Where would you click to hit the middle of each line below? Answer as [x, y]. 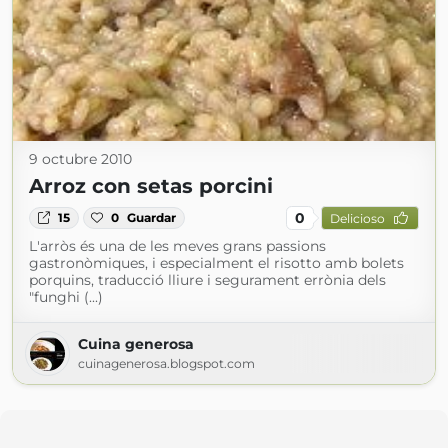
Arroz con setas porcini [151, 186]
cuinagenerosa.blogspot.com [166, 363]
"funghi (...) [66, 297]
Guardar [152, 217]
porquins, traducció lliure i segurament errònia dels [207, 280]
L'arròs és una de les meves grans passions [177, 246]
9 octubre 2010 [80, 159]
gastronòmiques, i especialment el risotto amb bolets [216, 263]
